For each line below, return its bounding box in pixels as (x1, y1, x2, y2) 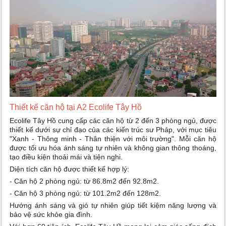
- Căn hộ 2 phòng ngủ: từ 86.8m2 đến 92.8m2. (10, 177, 159, 186)
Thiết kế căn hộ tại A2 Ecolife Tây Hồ (10, 103, 142, 112)
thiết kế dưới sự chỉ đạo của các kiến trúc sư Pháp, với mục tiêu (10, 126, 216, 134)
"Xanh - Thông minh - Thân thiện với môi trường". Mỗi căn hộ (10, 135, 216, 143)
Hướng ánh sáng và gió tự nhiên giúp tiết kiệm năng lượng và (10, 201, 216, 210)
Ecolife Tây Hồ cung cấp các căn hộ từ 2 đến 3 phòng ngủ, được (10, 117, 216, 125)
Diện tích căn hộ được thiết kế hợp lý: (10, 165, 130, 174)
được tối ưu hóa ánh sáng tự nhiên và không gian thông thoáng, (10, 144, 216, 152)
